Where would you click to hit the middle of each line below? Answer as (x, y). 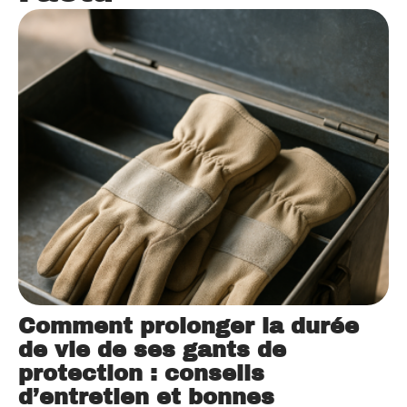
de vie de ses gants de (152, 349)
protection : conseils (141, 373)
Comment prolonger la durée (189, 326)
